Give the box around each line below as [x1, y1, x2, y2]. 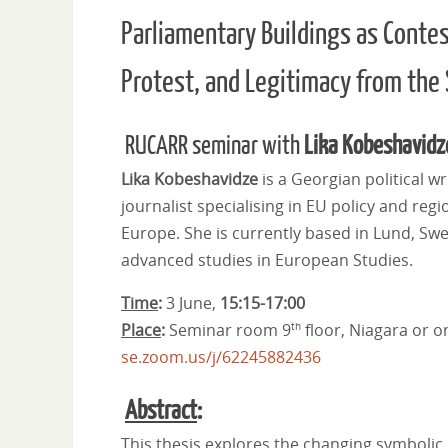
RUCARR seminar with [121, 131, 304, 160]
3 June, [166, 291, 220, 314]
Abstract [125, 396, 197, 425]
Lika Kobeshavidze [121, 167, 258, 190]
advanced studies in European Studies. [121, 248, 413, 271]
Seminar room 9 [169, 318, 291, 341]
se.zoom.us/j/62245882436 [121, 345, 321, 368]
